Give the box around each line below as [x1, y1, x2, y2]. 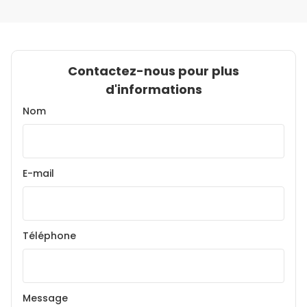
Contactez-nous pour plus [68, 62, 239, 80]
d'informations [105, 81, 202, 99]
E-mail [23, 167, 54, 181]
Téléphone [23, 229, 76, 243]
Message [23, 291, 68, 306]
